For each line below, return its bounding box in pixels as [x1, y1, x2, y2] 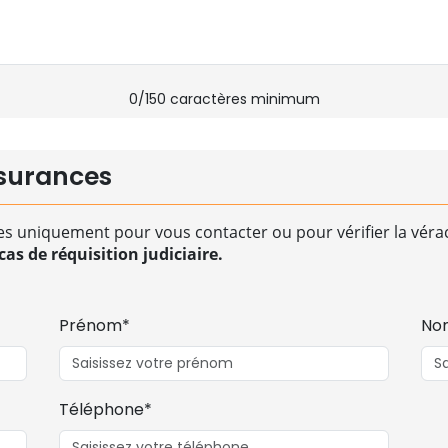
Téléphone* [59, 398, 153, 421]
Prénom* [59, 314, 131, 337]
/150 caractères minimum [137, 89, 320, 109]
